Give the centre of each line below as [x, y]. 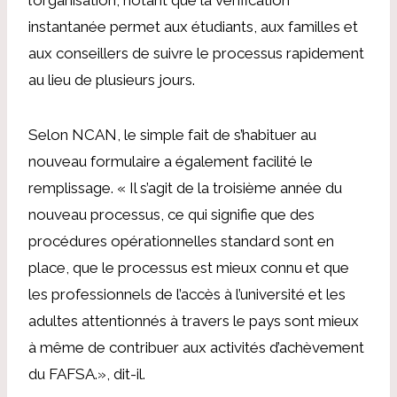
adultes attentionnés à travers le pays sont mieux [194, 320]
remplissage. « [79, 187]
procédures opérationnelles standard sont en [181, 241]
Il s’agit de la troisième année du [236, 187]
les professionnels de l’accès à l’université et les [187, 294]
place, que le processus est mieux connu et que [189, 267]
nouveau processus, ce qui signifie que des [171, 214]
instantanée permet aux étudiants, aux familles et [193, 26]
